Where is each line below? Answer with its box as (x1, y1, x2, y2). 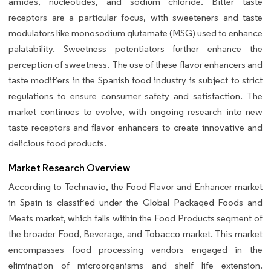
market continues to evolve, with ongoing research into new (8, 106, 263, 118)
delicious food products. (8, 137, 106, 149)
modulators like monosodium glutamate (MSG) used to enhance (8, 27, 263, 39)
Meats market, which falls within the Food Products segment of (8, 212, 263, 224)
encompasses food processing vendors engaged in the (8, 244, 263, 256)
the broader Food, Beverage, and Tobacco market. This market (8, 228, 263, 240)
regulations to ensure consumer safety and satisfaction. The (8, 90, 263, 102)
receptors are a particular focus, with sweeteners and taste (8, 11, 263, 24)
